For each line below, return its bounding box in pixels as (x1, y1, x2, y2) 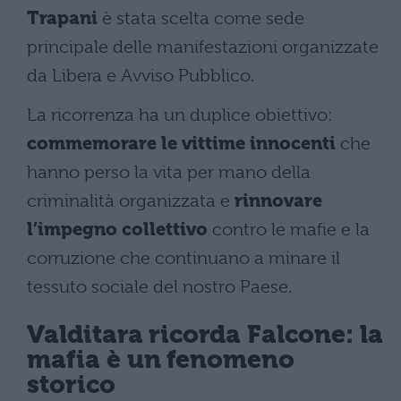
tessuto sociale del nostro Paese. (27, 276, 292, 297)
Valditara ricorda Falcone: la (27, 320, 383, 350)
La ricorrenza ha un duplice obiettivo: (27, 104, 333, 125)
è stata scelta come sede (98, 7, 304, 29)
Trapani (27, 7, 98, 29)
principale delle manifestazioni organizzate (27, 36, 379, 57)
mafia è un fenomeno (27, 345, 295, 375)
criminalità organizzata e (27, 190, 235, 211)
